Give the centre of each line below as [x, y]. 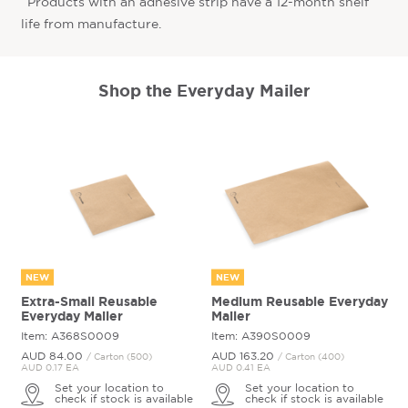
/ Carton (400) [311, 358]
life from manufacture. [91, 25]
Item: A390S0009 [260, 337]
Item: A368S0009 [70, 337]
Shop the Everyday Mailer [204, 91]
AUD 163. [235, 357]
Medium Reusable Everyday [299, 302]
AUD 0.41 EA [240, 369]
